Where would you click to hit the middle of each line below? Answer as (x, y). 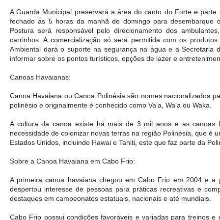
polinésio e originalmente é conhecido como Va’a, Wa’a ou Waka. (111, 105)
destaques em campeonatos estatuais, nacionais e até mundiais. (111, 198)
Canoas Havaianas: (40, 77)
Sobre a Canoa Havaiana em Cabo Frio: (73, 161)
